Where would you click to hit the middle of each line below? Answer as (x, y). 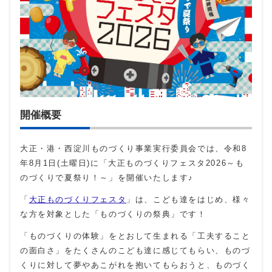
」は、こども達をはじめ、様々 (189, 200)
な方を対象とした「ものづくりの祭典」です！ (113, 214)
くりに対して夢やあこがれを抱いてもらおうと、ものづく (135, 265)
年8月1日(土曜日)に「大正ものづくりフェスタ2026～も (132, 163)
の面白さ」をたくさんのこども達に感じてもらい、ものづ (135, 251)
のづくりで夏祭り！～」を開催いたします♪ (107, 178)
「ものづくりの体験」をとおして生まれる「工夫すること (135, 236)
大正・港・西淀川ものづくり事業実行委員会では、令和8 (134, 149)
